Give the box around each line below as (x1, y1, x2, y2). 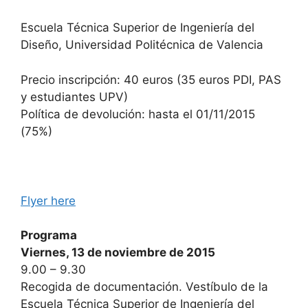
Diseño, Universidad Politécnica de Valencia (21, 38, 263, 52)
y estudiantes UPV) (21, 89, 128, 104)
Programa (21, 228, 77, 242)
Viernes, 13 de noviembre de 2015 (21, 245, 215, 259)
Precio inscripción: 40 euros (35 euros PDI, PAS (21, 72, 281, 87)
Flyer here (21, 193, 76, 208)
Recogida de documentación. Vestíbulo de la (21, 280, 268, 294)
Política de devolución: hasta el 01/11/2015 (21, 107, 255, 121)
